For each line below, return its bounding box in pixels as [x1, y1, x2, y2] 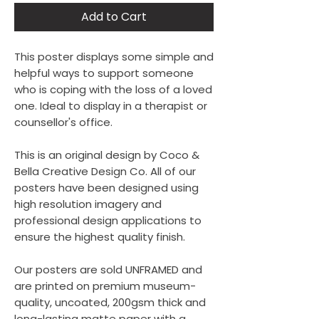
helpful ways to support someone [14, 66, 194, 80]
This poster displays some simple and [14, 49, 214, 64]
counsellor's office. [14, 115, 113, 130]
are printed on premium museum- [14, 278, 196, 293]
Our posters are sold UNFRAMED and [14, 262, 202, 277]
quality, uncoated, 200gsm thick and [14, 295, 206, 310]
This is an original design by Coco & [14, 147, 199, 162]
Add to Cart [81, 9, 147, 25]
